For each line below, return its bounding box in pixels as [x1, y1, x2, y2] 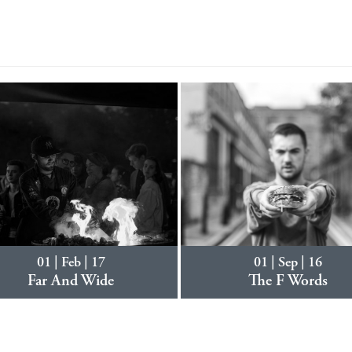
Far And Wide [27, 273, 115, 290]
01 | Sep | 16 [253, 256, 322, 270]
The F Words [247, 273, 328, 290]
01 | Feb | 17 [36, 256, 105, 270]
